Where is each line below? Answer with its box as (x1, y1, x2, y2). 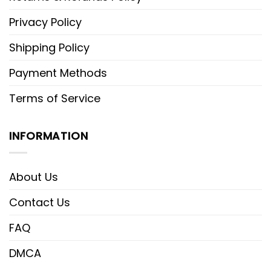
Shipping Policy (9, 39, 90, 55)
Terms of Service (9, 90, 100, 106)
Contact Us (9, 194, 70, 210)
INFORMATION (9, 128, 88, 143)
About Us (9, 169, 58, 184)
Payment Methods (9, 65, 107, 80)
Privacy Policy (9, 14, 82, 30)
